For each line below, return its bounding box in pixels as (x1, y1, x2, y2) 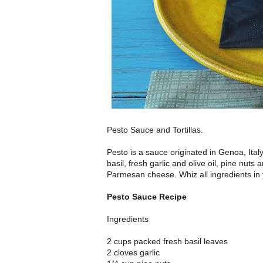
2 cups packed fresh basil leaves (107, 237, 228, 247)
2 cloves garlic (107, 248, 160, 258)
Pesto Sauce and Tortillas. (107, 125, 203, 135)
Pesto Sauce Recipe (107, 192, 187, 202)
